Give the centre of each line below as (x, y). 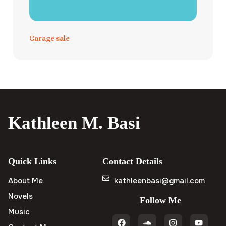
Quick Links (32, 162)
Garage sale (49, 39)
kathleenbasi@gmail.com (159, 181)
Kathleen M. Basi (74, 123)
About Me (25, 181)
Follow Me (160, 201)
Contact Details (133, 162)
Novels (20, 196)
